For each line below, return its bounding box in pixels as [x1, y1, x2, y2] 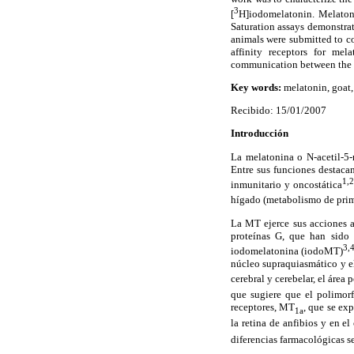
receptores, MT [231, 300, 296, 313]
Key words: [231, 81, 284, 94]
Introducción [231, 127, 288, 140]
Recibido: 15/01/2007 [231, 104, 329, 117]
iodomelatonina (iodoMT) [231, 244, 344, 257]
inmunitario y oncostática [231, 179, 342, 190]
